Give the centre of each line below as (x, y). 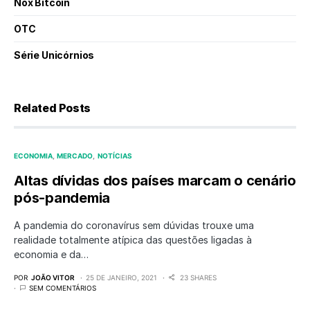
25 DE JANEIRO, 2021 (121, 278)
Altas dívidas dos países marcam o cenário (155, 181)
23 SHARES (198, 278)
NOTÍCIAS (115, 156)
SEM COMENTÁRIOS (63, 288)
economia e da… (51, 255)
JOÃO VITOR (53, 278)
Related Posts (52, 108)
